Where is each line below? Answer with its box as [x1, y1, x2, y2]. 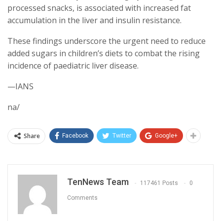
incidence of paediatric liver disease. [7, 60, 139, 72]
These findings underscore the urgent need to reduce [7, 36, 206, 47]
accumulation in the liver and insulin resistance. [7, 15, 182, 26]
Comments [67, 194, 98, 201]
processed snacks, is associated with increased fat [7, 2, 191, 14]
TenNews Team [67, 177, 129, 187]
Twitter [112, 132, 131, 140]
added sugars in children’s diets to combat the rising [7, 48, 200, 59]
